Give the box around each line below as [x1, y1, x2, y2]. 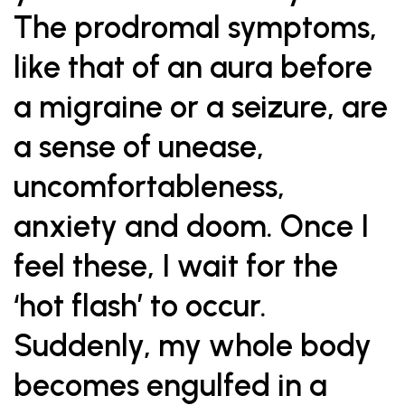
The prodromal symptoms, [14, 9, 377, 46]
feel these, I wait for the [14, 248, 338, 285]
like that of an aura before [14, 49, 372, 86]
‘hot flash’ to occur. [14, 287, 267, 325]
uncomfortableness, [14, 168, 285, 205]
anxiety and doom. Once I [14, 208, 369, 245]
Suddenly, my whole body [14, 327, 372, 364]
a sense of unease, [14, 128, 264, 165]
